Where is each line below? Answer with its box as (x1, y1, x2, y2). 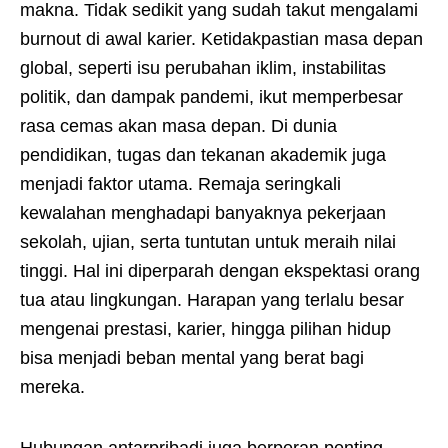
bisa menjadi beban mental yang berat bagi (20, 348, 364, 369)
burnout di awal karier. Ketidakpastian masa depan (20, 29, 423, 50)
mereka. (20, 377, 85, 398)
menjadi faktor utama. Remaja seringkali (20, 174, 341, 195)
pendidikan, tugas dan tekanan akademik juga (20, 145, 386, 166)
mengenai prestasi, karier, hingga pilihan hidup (20, 319, 391, 340)
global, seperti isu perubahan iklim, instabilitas (20, 58, 386, 79)
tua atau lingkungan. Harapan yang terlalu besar (20, 290, 404, 311)
